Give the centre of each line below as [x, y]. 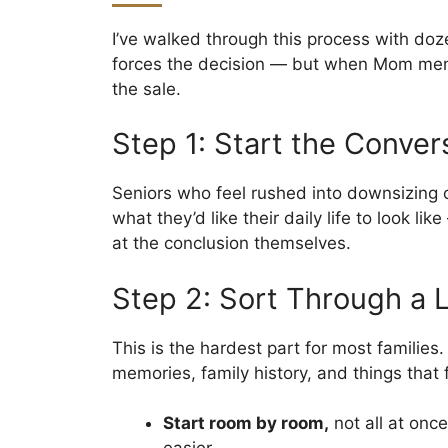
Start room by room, [246, 423]
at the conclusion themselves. [231, 243]
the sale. [146, 88]
